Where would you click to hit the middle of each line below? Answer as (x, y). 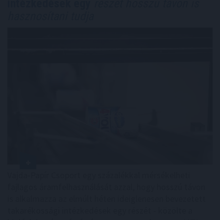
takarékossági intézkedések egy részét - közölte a (100, 210)
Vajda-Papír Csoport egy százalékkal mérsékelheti (99, 175)
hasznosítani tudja (50, 16)
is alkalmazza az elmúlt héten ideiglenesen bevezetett (107, 198)
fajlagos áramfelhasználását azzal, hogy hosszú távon (106, 187)
